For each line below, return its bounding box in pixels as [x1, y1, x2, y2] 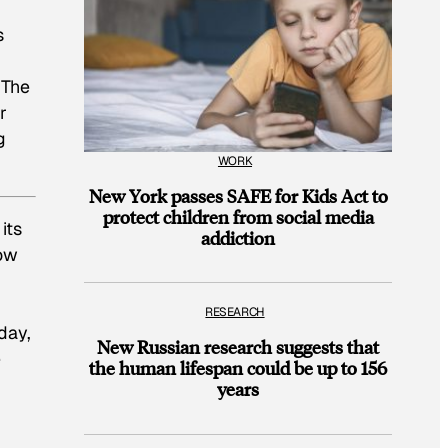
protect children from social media [102, 204, 374, 228]
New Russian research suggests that [97, 335, 379, 359]
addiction [201, 225, 275, 249]
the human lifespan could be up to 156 [89, 356, 387, 380]
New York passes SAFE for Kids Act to [88, 183, 388, 207]
